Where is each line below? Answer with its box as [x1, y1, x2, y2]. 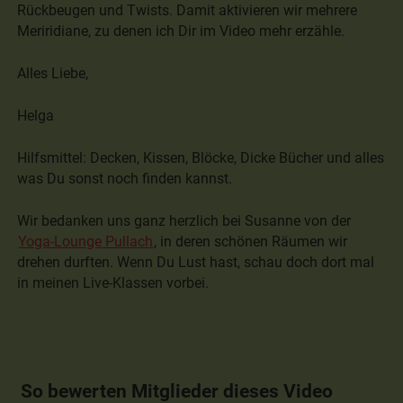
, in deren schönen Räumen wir [154, 232, 348, 250]
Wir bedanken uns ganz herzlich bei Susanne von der [17, 211, 352, 229]
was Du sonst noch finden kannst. [17, 169, 233, 187]
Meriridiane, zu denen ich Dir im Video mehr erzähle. [17, 22, 345, 40]
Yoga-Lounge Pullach [18, 232, 154, 250]
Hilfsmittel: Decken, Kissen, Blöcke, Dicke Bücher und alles [17, 148, 385, 166]
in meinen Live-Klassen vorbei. [17, 273, 210, 291]
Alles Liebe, [17, 64, 89, 82]
